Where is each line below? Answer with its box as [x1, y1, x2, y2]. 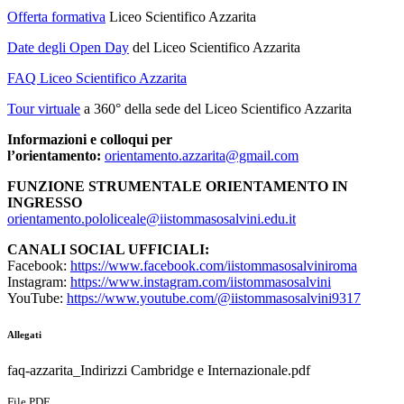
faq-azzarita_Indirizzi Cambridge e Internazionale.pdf [7, 363, 310, 379]
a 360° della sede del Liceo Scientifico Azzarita [84, 101, 352, 117]
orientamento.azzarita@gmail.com [105, 148, 298, 164]
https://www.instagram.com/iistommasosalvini [70, 274, 331, 290]
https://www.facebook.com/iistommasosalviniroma [70, 258, 357, 274]
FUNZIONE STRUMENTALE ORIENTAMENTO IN [7, 179, 348, 195]
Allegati [7, 329, 41, 341]
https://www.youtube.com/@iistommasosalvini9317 [67, 290, 361, 307]
